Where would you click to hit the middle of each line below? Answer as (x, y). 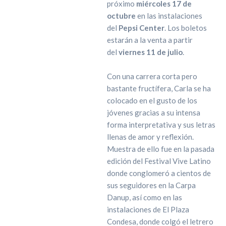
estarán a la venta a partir (150, 40)
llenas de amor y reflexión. (150, 136)
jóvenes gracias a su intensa (153, 112)
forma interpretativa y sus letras (161, 124)
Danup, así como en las (144, 197)
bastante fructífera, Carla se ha (159, 88)
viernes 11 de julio (150, 52)
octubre (121, 15)
